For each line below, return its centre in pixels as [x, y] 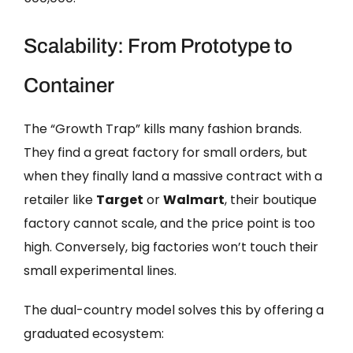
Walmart [194, 199]
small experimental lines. [100, 270]
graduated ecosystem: [94, 333]
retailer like [60, 199]
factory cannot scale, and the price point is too [169, 223]
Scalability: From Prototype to [158, 45]
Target [120, 199]
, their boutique [271, 199]
